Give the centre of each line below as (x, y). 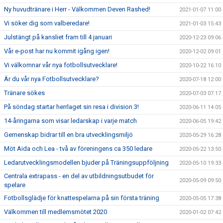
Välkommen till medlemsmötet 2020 (56, 212)
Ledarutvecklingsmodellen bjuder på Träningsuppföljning (86, 163)
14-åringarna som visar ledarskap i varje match (70, 121)
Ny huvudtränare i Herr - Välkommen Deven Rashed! (77, 9)
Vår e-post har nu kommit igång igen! (57, 51)
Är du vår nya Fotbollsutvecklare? (52, 79)
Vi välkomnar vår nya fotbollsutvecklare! (61, 65)
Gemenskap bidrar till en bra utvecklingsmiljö (68, 135)
